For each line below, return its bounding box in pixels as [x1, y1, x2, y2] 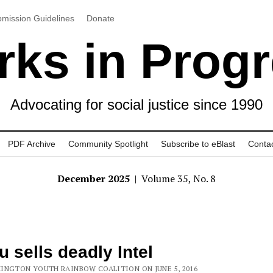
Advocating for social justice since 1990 [10, 96, 263, 113]
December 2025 [57, 172, 132, 185]
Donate [86, 13, 115, 23]
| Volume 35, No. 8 [132, 172, 216, 185]
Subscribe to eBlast [161, 139, 235, 149]
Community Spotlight [68, 139, 148, 149]
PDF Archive [8, 139, 55, 149]
